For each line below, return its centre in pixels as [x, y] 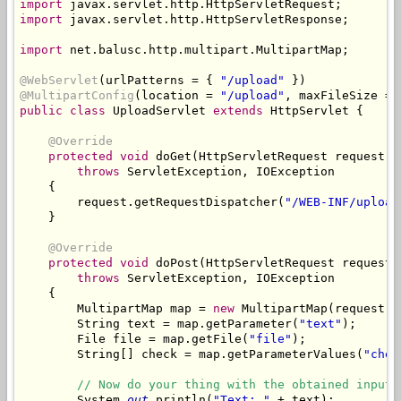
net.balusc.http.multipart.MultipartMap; [206, 50]
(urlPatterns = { [159, 81]
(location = [177, 96]
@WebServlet [59, 81]
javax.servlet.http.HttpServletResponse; [206, 20]
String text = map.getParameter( [159, 324]
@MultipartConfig [77, 96]
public [41, 111]
